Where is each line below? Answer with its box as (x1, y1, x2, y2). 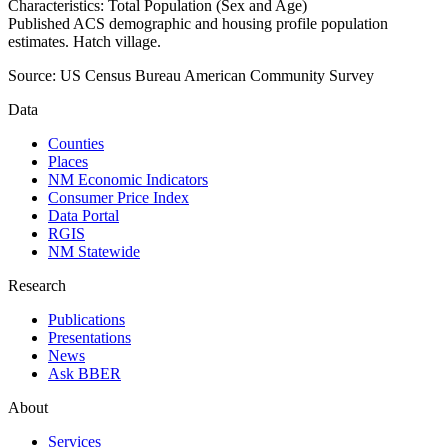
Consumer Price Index (48, 189, 189, 207)
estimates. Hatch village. (8, 33, 161, 51)
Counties (48, 135, 104, 153)
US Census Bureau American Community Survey (60, 67, 374, 85)
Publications (48, 311, 125, 329)
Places (48, 153, 88, 171)
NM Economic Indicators (48, 171, 208, 189)
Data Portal (48, 207, 119, 225)
